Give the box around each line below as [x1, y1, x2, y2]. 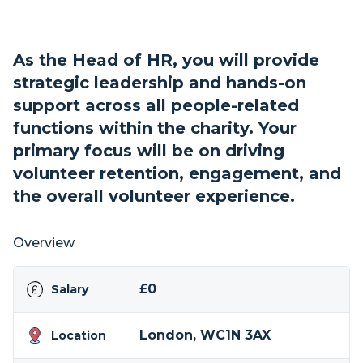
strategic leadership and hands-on [13, 73, 306, 92]
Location [51, 328, 106, 343]
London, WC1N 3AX [139, 327, 271, 343]
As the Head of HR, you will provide [13, 50, 319, 70]
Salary [51, 282, 88, 297]
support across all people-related [13, 96, 299, 115]
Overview [13, 235, 75, 250]
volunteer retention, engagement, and [13, 164, 341, 183]
